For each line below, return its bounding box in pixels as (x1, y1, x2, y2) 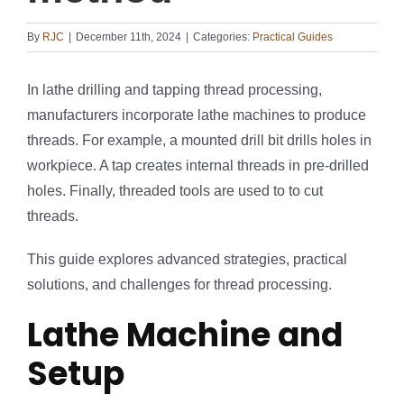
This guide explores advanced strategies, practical (27, 252, 347, 268)
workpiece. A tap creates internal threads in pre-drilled (27, 158, 369, 174)
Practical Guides (252, 31, 333, 44)
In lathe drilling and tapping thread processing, (27, 82, 322, 98)
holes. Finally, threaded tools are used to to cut (27, 183, 323, 199)
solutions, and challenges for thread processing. (27, 277, 332, 293)
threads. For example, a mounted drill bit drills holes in (27, 133, 372, 149)
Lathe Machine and (27, 312, 343, 359)
